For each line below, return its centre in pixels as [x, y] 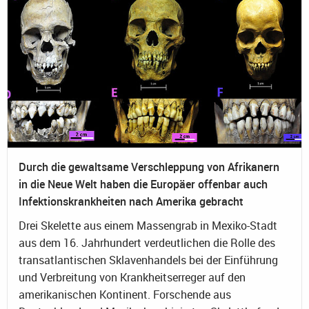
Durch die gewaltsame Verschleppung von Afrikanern [149, 167]
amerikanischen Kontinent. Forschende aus [125, 294]
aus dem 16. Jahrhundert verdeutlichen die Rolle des [147, 242]
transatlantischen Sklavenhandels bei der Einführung [148, 260]
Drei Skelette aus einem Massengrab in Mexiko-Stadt [148, 225]
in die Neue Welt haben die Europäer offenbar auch [143, 184]
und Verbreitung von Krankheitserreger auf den [132, 277]
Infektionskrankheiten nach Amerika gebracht [131, 201]
